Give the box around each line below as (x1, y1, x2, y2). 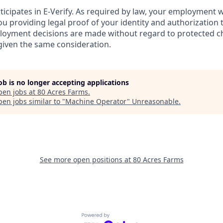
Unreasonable (132, 97, 179, 106)
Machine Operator (65, 97, 127, 106)
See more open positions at (39, 155, 133, 164)
